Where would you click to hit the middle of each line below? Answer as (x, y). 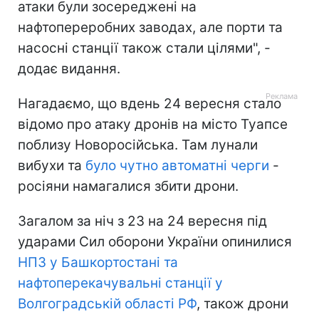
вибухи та (52, 165)
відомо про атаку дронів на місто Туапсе (153, 124)
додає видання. (69, 68)
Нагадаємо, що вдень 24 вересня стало (150, 103)
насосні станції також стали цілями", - (144, 48)
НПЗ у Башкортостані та (98, 262)
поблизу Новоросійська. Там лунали (138, 145)
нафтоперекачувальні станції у (120, 283)
